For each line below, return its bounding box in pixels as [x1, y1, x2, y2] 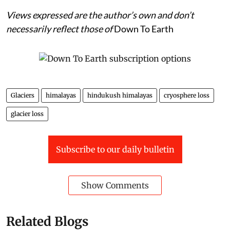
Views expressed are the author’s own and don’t [6, 9, 194, 21]
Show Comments [81, 180, 149, 190]
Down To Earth [114, 23, 174, 34]
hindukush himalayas [87, 91, 152, 99]
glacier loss [11, 109, 44, 118]
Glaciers [11, 91, 34, 99]
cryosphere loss [164, 91, 209, 99]
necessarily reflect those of [6, 23, 114, 34]
